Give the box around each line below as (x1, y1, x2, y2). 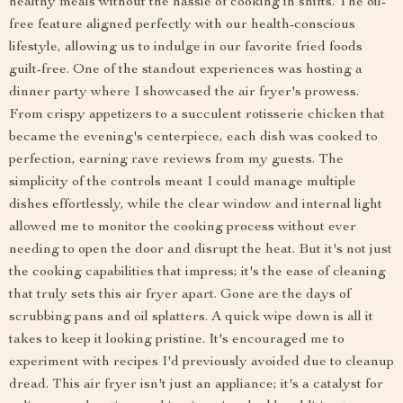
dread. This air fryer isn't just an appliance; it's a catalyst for (9, 378, 383, 393)
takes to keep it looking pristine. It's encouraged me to (9, 333, 345, 348)
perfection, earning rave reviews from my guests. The (9, 153, 344, 168)
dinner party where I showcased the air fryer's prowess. (9, 85, 359, 101)
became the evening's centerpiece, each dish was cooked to (9, 130, 378, 146)
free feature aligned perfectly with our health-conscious (9, 18, 355, 33)
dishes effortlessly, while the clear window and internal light (9, 198, 382, 213)
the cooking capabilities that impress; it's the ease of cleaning (9, 265, 386, 281)
